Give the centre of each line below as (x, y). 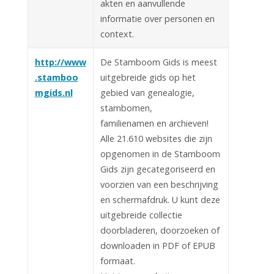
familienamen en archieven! (154, 123)
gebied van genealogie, (147, 92)
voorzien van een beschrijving (159, 184)
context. (117, 34)
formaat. (117, 261)
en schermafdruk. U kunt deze (160, 199)
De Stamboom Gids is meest (158, 62)
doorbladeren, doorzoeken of (160, 230)
